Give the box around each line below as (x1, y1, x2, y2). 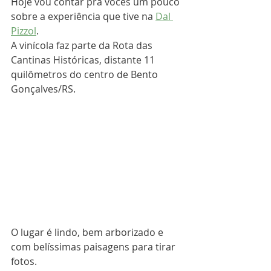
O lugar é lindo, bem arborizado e (11, 226, 166, 239)
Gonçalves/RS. (11, 82, 76, 96)
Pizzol (11, 24, 36, 38)
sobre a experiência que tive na (11, 10, 155, 23)
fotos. (11, 255, 37, 268)
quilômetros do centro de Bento (11, 68, 160, 81)
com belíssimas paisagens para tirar (11, 240, 178, 253)
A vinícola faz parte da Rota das (11, 39, 155, 52)
